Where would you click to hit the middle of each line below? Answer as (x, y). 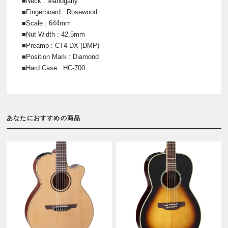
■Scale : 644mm (46, 23)
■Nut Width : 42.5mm (53, 35)
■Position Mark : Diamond (60, 57)
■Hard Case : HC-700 (53, 68)
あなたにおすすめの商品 (44, 118)
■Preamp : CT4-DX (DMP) (61, 46)
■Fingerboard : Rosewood (60, 12)
